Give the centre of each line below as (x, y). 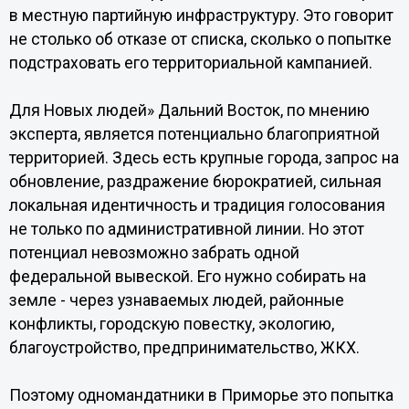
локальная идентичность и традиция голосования (197, 205)
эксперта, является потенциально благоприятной (194, 134)
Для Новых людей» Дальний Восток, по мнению (189, 110)
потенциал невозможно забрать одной (154, 253)
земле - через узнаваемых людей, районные (176, 300)
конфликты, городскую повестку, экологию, (171, 324)
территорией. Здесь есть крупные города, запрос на (204, 158)
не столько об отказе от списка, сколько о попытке (200, 39)
